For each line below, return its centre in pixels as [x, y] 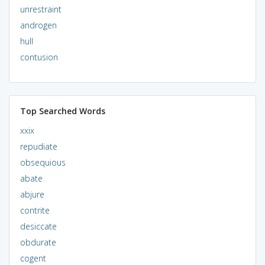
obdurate [38, 242]
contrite [35, 210]
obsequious [43, 162]
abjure [32, 194]
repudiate [38, 146]
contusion [39, 57]
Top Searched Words [62, 111]
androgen [38, 25]
